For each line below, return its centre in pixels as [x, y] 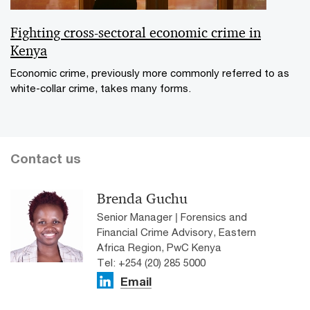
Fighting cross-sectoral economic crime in [136, 33]
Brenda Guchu [142, 199]
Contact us [46, 159]
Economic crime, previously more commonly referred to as [150, 73]
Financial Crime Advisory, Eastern [176, 232]
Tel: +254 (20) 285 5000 [151, 263]
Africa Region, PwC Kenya [159, 247]
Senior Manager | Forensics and [172, 217]
